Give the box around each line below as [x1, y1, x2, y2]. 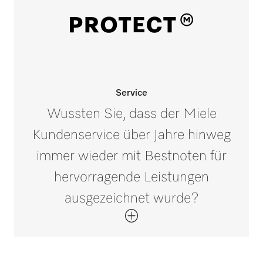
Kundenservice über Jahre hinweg [32, 128, 231, 143]
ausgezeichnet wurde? [64, 191, 199, 206]
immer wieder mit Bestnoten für [36, 149, 227, 164]
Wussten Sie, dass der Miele [46, 107, 217, 122]
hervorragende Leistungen [54, 170, 209, 185]
